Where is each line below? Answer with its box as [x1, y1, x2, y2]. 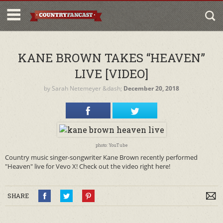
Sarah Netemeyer [52, 84, 101, 93]
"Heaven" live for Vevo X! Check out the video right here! [5, 162, 170, 171]
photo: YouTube [95, 142, 128, 148]
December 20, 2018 [123, 84, 179, 93]
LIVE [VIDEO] [75, 66, 148, 82]
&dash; [101, 84, 123, 93]
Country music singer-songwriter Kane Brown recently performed [5, 153, 198, 162]
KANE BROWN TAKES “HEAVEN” [18, 50, 205, 66]
